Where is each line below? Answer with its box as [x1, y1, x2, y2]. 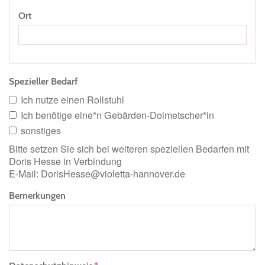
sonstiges [21, 124, 61, 138]
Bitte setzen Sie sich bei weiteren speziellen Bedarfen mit [9, 142, 249, 156]
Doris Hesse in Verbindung [9, 154, 122, 169]
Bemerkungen [9, 189, 66, 202]
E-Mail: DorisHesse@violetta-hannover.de [9, 167, 185, 181]
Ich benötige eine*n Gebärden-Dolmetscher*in [21, 108, 214, 122]
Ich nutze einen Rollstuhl [21, 93, 124, 107]
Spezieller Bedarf [9, 75, 77, 88]
